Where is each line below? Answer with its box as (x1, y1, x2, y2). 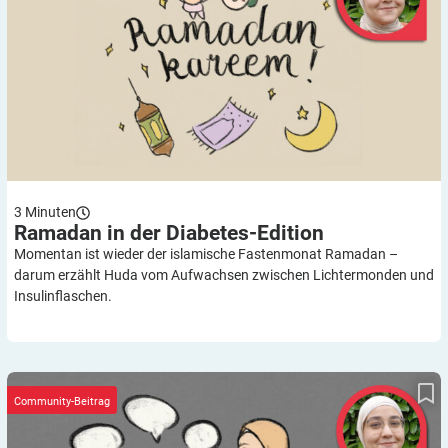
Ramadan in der (14, 221, 166, 246)
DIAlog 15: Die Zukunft (148, 370, 300, 389)
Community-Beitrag (14, 394, 110, 408)
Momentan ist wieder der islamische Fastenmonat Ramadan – (14, 246, 398, 263)
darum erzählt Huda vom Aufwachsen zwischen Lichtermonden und (14, 267, 434, 284)
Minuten (25, 204, 76, 221)
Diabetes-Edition (166, 221, 324, 246)
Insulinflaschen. (14, 288, 112, 305)
